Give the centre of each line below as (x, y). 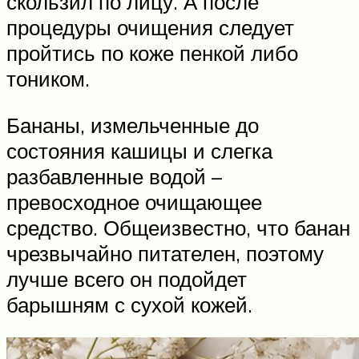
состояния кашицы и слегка (139, 150)
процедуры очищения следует (150, 27)
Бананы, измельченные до (133, 125)
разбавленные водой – (114, 176)
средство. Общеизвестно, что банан (178, 227)
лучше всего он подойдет (127, 278)
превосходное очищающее (134, 202)
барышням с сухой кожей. (129, 304)
